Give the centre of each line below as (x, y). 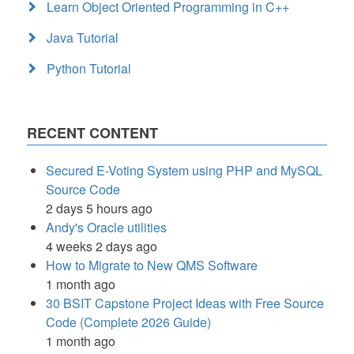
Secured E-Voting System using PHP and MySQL (184, 170)
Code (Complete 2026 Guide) (128, 322)
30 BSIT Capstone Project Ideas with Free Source (185, 303)
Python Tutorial (89, 68)
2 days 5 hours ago (99, 208)
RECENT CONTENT (92, 132)
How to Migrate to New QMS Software (152, 265)
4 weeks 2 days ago (102, 246)
